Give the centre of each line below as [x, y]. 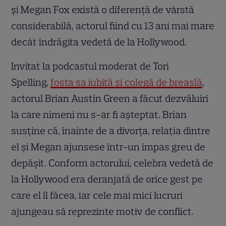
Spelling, [31, 82]
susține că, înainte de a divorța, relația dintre [111, 130]
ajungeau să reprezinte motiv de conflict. [103, 211]
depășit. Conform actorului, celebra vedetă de [112, 163]
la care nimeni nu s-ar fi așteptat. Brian [99, 114]
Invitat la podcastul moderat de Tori [90, 66]
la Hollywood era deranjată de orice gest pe [107, 179]
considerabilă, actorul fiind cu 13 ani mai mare [113, 25]
